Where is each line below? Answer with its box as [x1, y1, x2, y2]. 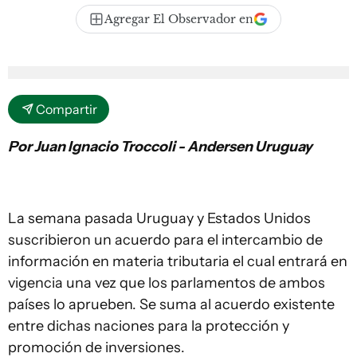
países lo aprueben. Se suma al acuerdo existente [8, 296, 335, 313]
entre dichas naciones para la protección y [8, 317, 289, 335]
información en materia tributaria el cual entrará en [8, 253, 347, 270]
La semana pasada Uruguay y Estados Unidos [8, 210, 311, 227]
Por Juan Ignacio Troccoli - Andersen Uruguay [8, 138, 312, 155]
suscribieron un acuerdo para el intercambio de [8, 231, 323, 249]
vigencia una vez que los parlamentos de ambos [8, 274, 325, 292]
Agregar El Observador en [104, 12, 253, 26]
